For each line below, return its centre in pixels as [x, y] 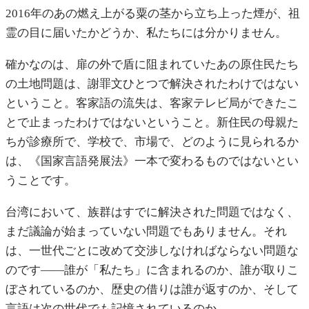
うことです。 [41, 180]
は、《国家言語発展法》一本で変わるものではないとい [152, 161]
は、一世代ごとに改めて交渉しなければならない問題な [152, 250]
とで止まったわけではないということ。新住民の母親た [152, 122]
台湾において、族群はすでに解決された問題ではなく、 [152, 212]
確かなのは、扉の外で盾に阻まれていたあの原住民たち [152, 64]
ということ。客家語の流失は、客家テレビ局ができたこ [152, 103]
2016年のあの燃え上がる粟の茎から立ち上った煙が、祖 [153, 14]
